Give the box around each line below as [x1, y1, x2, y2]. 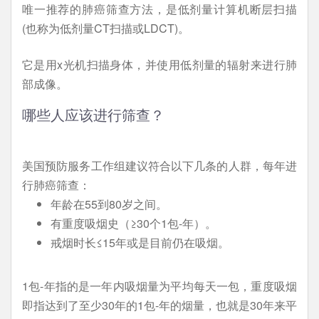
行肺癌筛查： [22, 176, 90, 193]
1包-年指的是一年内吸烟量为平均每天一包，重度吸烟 [22, 277, 297, 294]
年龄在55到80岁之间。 [51, 195, 167, 212]
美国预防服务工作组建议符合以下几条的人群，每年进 [22, 157, 297, 174]
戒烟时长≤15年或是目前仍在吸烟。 [51, 234, 229, 251]
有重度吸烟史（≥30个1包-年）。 [51, 214, 216, 231]
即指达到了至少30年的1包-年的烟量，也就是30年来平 [22, 296, 297, 313]
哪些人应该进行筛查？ [22, 107, 164, 123]
